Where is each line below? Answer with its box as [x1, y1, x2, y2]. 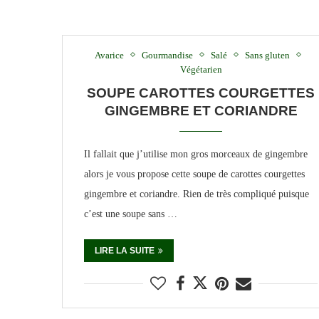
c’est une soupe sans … [84, 208, 177, 219]
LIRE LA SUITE [95, 245, 155, 256]
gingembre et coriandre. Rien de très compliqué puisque [84, 188, 309, 199]
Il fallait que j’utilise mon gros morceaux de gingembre [84, 148, 308, 159]
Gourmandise [141, 49, 193, 61]
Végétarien [179, 63, 222, 75]
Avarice [94, 49, 124, 61]
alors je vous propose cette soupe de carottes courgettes [84, 168, 305, 179]
